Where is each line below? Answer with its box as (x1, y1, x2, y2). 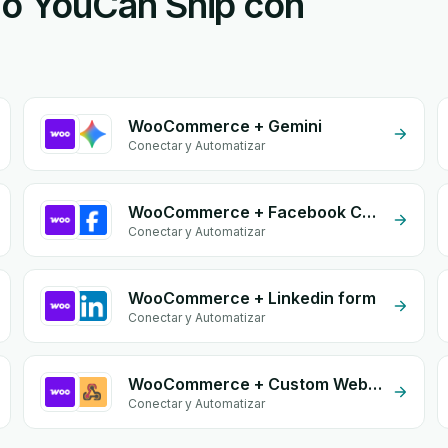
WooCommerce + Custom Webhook (367, 374, 382, 394)
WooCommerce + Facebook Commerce (361, 202, 376, 222)
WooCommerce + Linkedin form (127, 288, 376, 308)
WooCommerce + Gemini (127, 116, 322, 136)
